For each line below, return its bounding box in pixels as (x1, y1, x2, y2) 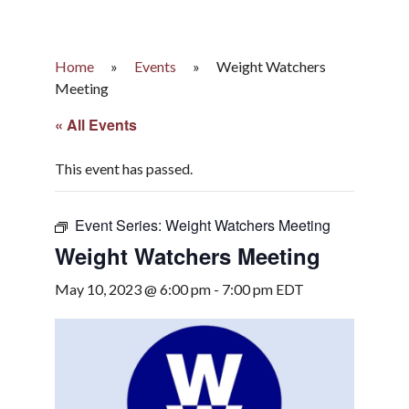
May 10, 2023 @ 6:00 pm (55, 280, 211, 298)
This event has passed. (55, 160, 193, 177)
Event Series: (75, 215, 165, 236)
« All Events (55, 114, 137, 135)
